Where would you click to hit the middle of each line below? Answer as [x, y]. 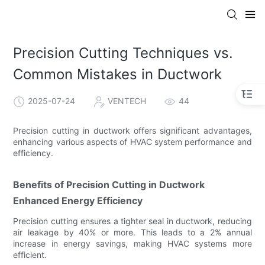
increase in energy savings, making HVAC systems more [132, 243]
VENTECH [127, 101]
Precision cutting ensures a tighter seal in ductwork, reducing [132, 221]
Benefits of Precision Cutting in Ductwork [109, 184]
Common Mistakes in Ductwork [118, 75]
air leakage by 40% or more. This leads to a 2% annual [132, 232]
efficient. [30, 254]
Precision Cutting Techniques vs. [123, 53]
